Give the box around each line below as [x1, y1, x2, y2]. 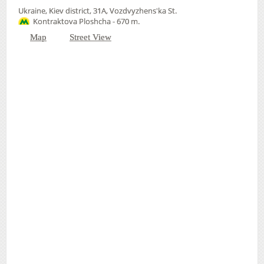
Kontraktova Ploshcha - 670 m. [33, 15, 140, 27]
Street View [69, 32, 111, 42]
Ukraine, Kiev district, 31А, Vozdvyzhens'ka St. [18, 5, 177, 16]
